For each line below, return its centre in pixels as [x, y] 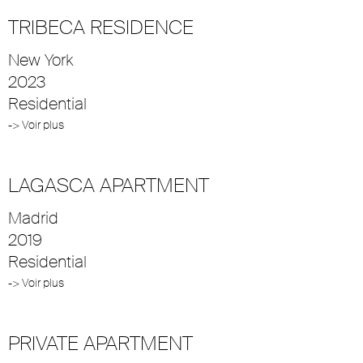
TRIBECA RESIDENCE [101, 27]
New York [41, 60]
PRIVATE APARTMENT [100, 343]
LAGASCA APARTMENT [109, 185]
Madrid [33, 218]
